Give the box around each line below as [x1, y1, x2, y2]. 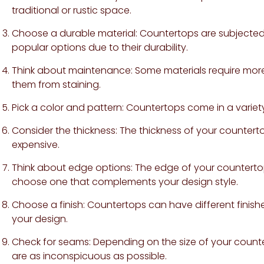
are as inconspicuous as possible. [12, 249, 167, 263]
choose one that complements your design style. [12, 174, 238, 189]
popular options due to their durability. [12, 40, 188, 54]
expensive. [12, 137, 60, 151]
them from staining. [12, 77, 101, 91]
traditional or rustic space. [12, 3, 131, 17]
